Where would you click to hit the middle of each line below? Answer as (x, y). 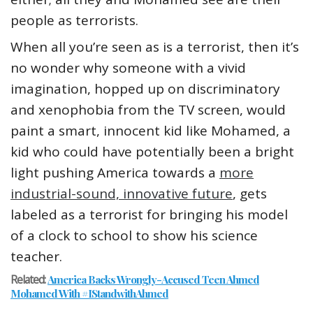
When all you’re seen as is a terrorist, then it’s (155, 47)
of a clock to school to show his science (134, 236)
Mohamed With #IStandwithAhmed (89, 293)
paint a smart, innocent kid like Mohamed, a (151, 131)
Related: (29, 280)
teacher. (36, 257)
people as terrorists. (74, 21)
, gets (250, 194)
